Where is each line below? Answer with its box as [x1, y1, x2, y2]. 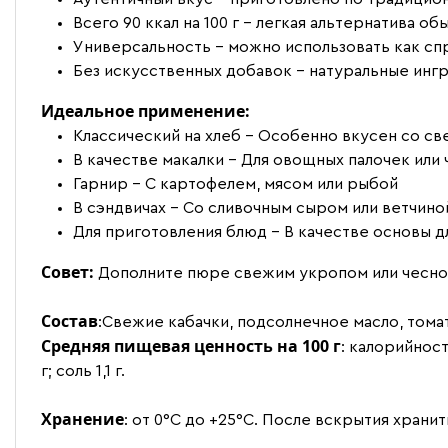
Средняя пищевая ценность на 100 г [41, 335, 341, 358]
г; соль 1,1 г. [41, 363, 125, 380]
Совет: [41, 261, 94, 284]
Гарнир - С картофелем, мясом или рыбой [73, 176, 398, 193]
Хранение [41, 408, 124, 431]
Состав [41, 310, 98, 333]
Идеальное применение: [41, 100, 250, 123]
